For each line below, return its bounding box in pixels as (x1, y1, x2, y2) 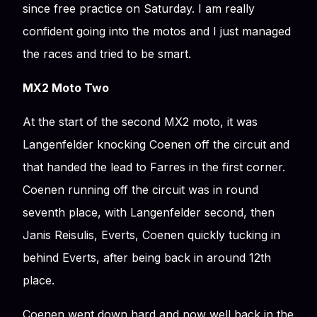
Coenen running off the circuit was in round (23, 182, 258, 197)
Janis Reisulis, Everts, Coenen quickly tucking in (23, 227, 280, 242)
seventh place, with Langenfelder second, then (23, 204, 275, 219)
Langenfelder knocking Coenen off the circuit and (23, 137, 289, 151)
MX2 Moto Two (23, 80, 109, 95)
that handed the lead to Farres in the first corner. (23, 159, 285, 174)
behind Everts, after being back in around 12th (23, 250, 271, 265)
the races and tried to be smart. (23, 46, 191, 61)
